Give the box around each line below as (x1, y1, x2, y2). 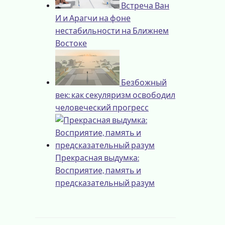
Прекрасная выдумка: (55, 153, 139, 163)
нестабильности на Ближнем (55, 26, 169, 36)
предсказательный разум (55, 178, 155, 188)
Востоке (55, 38, 87, 48)
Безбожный (121, 77, 167, 87)
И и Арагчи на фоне (55, 13, 131, 23)
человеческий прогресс (55, 102, 149, 113)
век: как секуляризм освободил (55, 90, 175, 100)
